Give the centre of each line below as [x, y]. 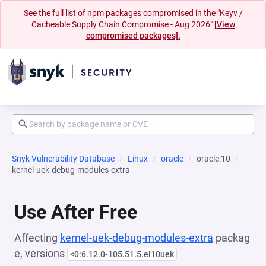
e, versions [41, 253]
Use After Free [76, 212]
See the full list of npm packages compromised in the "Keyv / [133, 13]
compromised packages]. [133, 36]
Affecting [37, 238]
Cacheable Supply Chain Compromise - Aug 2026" [123, 24]
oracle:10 [213, 159]
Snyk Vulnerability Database [63, 159]
